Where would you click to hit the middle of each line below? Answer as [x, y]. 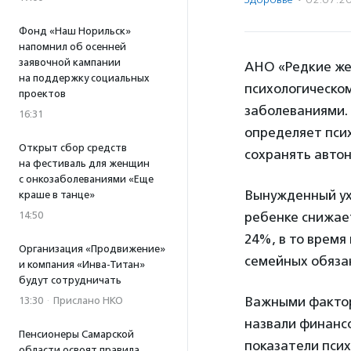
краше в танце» [57, 195]
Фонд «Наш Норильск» [75, 31]
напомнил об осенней [72, 47]
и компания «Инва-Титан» [82, 264]
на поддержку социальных [84, 78]
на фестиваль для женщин [84, 163]
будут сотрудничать [70, 280]
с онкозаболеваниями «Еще [86, 179]
